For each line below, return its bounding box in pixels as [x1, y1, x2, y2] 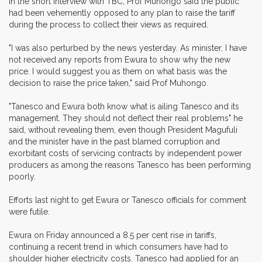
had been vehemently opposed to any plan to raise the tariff [9, 8, 235, 18]
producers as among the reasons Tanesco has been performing [9, 160, 251, 170]
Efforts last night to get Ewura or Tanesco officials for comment [9, 195, 246, 205]
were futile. [9, 206, 50, 216]
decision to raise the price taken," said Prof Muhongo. [9, 78, 208, 88]
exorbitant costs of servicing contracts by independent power [9, 148, 242, 158]
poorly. [9, 171, 36, 181]
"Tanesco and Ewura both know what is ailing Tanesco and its [9, 101, 239, 111]
